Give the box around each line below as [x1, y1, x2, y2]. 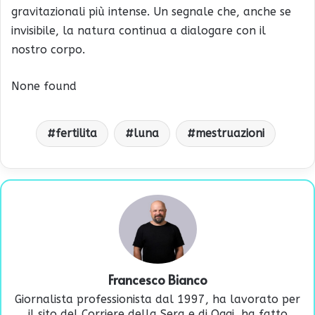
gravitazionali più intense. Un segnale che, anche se [11, 4, 291, 18]
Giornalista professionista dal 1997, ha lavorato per [15, 292, 300, 307]
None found [11, 79, 77, 93]
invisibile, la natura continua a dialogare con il [11, 23, 266, 37]
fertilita [56, 126, 97, 140]
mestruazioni [195, 126, 264, 140]
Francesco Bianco [108, 271, 207, 289]
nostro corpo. [11, 42, 85, 56]
